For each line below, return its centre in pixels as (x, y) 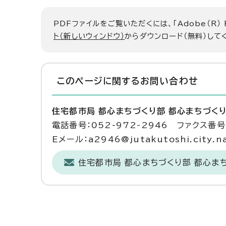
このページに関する (99, 81)
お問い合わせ (169, 81)
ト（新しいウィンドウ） (89, 36)
